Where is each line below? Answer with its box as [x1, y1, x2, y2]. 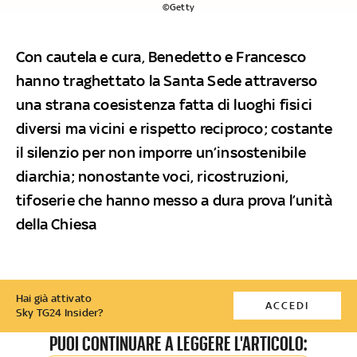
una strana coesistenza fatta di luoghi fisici [16, 95, 313, 113]
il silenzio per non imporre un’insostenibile [16, 143, 306, 161]
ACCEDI [265, 299, 309, 312]
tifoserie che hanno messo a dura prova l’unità [16, 190, 333, 209]
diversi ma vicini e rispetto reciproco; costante [16, 119, 333, 137]
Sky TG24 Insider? [16, 306, 104, 319]
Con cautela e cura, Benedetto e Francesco [16, 47, 307, 65]
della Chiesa [16, 214, 97, 233]
